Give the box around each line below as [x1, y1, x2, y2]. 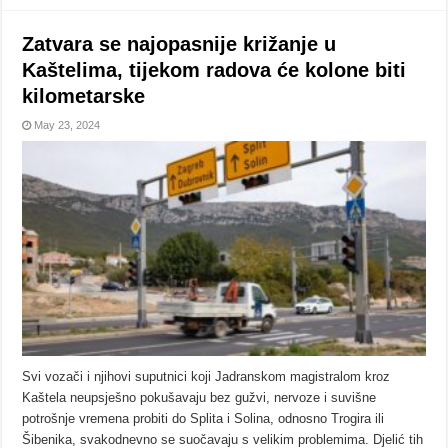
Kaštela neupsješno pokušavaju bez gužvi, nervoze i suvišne [22, 389, 377, 405]
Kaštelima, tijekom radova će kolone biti [22, 59, 407, 82]
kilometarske [22, 85, 146, 108]
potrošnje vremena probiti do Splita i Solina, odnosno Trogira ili [22, 410, 385, 426]
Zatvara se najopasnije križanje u [22, 33, 337, 56]
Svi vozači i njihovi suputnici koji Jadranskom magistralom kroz [22, 368, 391, 384]
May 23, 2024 [34, 119, 101, 132]
